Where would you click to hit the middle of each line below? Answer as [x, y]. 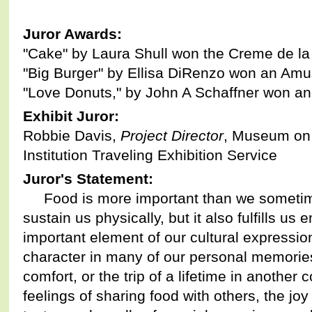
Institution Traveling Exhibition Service [150, 155]
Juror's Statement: [88, 178]
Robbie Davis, [71, 135]
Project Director [172, 135]
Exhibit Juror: [73, 116]
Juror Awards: [72, 33]
